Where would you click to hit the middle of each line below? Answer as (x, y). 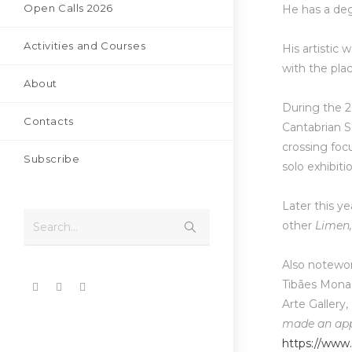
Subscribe (52, 158)
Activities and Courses (85, 45)
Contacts (49, 121)
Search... (55, 227)
